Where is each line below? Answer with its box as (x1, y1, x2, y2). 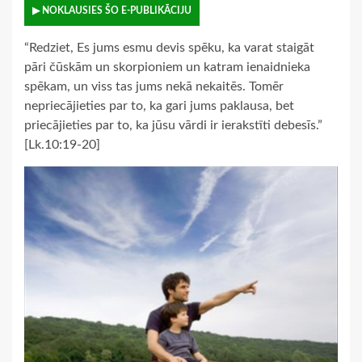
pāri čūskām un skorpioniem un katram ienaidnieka (24, 61, 310, 74)
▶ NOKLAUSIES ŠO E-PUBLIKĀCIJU (32, 6, 192, 16)
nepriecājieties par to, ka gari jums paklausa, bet (24, 99, 294, 113)
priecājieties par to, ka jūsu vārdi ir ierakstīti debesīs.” (24, 119, 322, 133)
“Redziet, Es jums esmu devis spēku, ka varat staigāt (24, 41, 314, 55)
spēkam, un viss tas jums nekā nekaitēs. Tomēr (24, 80, 284, 94)
